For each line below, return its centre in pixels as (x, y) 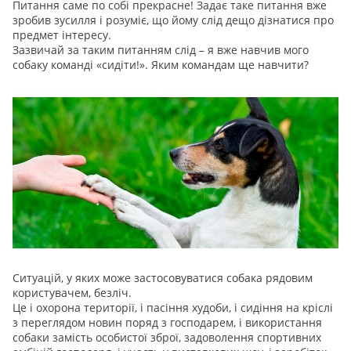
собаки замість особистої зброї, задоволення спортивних (167, 338)
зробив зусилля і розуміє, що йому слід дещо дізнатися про (173, 20)
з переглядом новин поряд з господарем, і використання (167, 323)
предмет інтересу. (62, 35)
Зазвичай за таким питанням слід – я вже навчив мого (161, 50)
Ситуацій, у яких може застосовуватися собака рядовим (163, 278)
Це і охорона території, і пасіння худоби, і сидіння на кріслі (173, 308)
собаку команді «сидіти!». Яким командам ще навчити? (161, 65)
